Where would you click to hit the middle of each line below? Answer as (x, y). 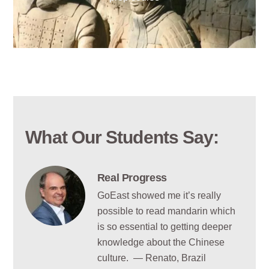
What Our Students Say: (122, 137)
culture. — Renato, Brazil (151, 258)
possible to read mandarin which (166, 211)
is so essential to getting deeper (164, 227)
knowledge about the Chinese (161, 243)
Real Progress (132, 178)
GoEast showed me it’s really (159, 196)
